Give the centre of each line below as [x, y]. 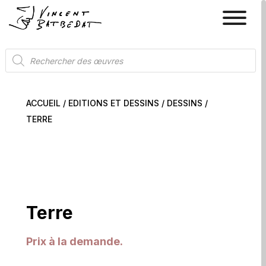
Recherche [29, 53]
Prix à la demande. [75, 241]
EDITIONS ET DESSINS [114, 103]
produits [23, 72]
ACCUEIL [43, 103]
